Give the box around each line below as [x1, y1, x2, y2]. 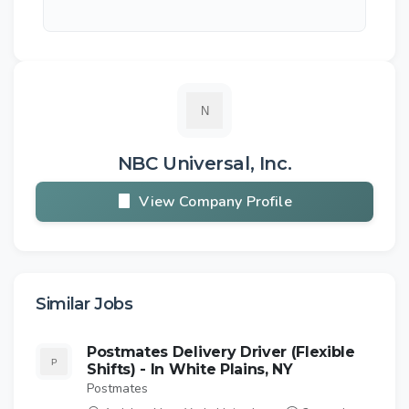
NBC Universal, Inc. [117, 152, 292, 175]
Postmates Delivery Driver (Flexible [87, 343, 355, 362]
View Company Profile [139, 192, 292, 213]
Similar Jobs [36, 294, 133, 315]
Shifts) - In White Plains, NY [87, 361, 293, 379]
